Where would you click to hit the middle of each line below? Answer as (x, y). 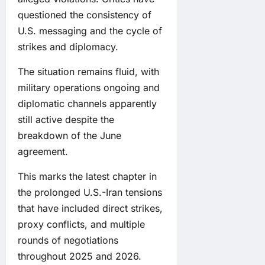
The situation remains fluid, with (88, 71)
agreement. (43, 151)
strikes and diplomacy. (68, 46)
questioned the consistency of (85, 14)
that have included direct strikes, (90, 208)
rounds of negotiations (68, 240)
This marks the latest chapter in (87, 176)
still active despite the (66, 119)
